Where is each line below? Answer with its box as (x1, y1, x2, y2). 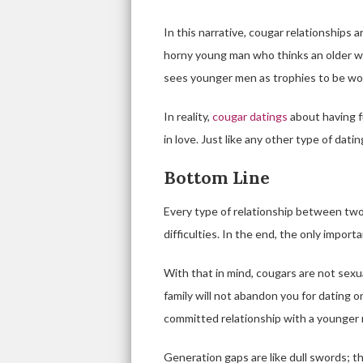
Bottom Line (164, 167, 270, 189)
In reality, (164, 109, 210, 123)
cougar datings (210, 109, 290, 123)
